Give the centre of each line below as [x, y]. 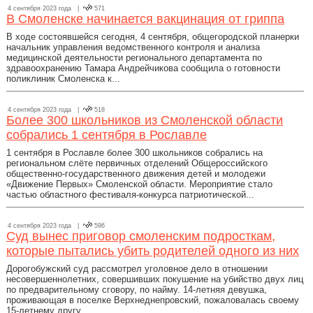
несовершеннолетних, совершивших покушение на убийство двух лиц [155, 279]
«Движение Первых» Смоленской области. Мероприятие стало [139, 184]
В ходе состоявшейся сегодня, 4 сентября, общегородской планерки [153, 37]
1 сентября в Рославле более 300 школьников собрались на [134, 153]
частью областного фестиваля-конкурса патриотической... [130, 195]
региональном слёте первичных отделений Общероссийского [137, 163]
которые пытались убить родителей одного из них [153, 251]
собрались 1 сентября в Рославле [107, 135]
